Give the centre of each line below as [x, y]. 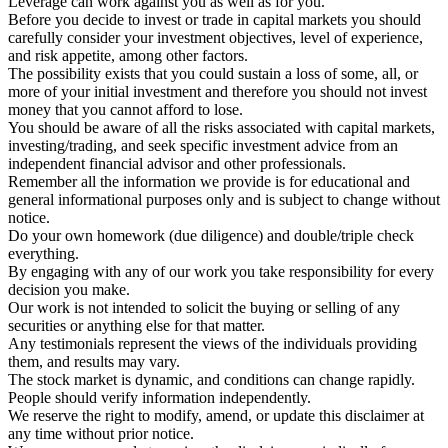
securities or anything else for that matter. [136, 325]
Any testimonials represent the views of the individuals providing [212, 343]
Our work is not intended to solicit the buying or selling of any [204, 307]
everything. [43, 253]
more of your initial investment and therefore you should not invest [217, 91]
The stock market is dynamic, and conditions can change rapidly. [211, 379]
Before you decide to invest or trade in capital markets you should [214, 19]
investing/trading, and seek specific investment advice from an [203, 145]
